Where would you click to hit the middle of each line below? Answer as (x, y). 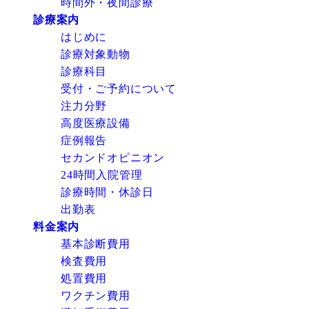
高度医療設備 (96, 123)
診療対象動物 (96, 54)
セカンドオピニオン (113, 157)
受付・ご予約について (119, 88)
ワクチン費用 (96, 295)
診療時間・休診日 (107, 192)
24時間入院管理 (102, 175)
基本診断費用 (96, 243)
